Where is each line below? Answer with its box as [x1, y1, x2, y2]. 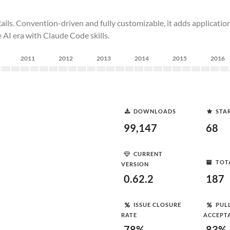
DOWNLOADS [133, 107, 176, 114]
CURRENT [133, 150, 163, 157]
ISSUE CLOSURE [133, 201, 181, 208]
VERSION [121, 161, 149, 167]
